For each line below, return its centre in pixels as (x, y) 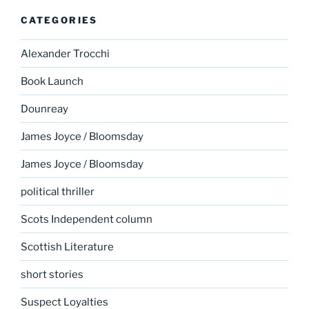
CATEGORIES (59, 20)
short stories (52, 274)
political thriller (58, 191)
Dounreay (44, 109)
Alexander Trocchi (65, 53)
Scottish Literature (67, 247)
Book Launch (52, 81)
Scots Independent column (87, 219)
